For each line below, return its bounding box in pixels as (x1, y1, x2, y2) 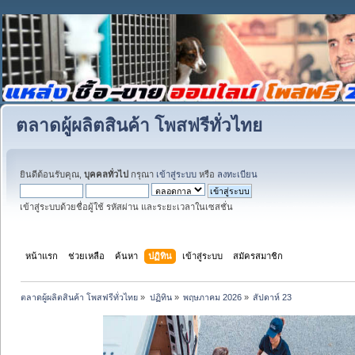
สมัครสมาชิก (233, 250, 284, 261)
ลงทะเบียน (217, 170, 258, 179)
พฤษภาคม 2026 (182, 292, 242, 302)
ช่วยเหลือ (68, 250, 105, 261)
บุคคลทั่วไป (84, 170, 128, 179)
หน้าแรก (25, 250, 59, 261)
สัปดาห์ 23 (253, 292, 292, 302)
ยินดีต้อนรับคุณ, (20, 170, 84, 179)
